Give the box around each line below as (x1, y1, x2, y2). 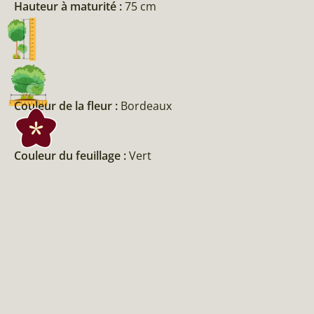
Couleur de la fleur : (14, 98, 121, 114)
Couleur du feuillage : (14, 148, 129, 164)
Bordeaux (121, 98, 172, 114)
